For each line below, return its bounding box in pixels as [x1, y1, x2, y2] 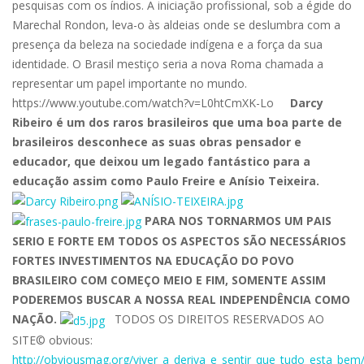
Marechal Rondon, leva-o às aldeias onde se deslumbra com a [12, 16, 340, 32]
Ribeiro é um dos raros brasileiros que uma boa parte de [12, 114, 342, 130]
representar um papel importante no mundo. [12, 75, 247, 91]
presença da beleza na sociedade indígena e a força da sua [12, 36, 323, 52]
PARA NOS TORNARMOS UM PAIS [145, 213, 331, 229]
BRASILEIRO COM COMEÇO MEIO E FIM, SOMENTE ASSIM [12, 272, 326, 288]
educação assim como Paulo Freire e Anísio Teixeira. [12, 172, 319, 188]
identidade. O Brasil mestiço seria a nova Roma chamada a [12, 55, 323, 71]
